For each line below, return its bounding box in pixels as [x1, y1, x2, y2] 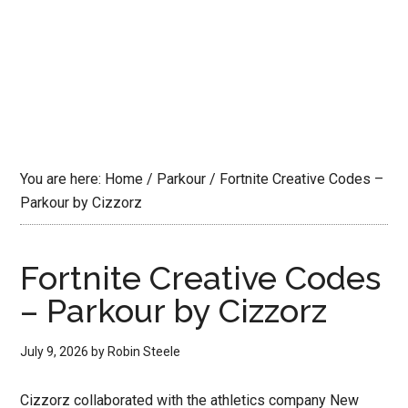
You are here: [20, 170, 106, 188]
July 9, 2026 [20, 344, 89, 359]
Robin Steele [107, 344, 181, 359]
